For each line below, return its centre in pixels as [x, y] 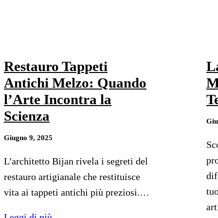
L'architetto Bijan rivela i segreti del [76, 161]
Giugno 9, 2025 [28, 138]
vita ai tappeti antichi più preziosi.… [77, 192]
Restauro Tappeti [56, 66]
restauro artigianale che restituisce [72, 177]
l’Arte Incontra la [58, 100]
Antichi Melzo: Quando [75, 83]
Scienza [27, 116]
